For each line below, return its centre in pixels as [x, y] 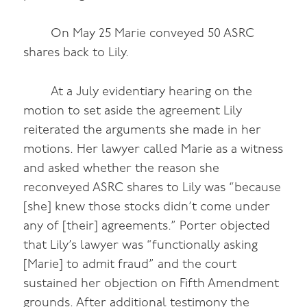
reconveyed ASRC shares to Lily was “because [152, 188]
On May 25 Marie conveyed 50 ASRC [153, 34]
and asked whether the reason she [122, 169]
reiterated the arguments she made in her [143, 130]
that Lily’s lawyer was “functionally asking [141, 245]
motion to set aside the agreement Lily [133, 111]
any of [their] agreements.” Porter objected [147, 226]
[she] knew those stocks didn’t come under [147, 207]
